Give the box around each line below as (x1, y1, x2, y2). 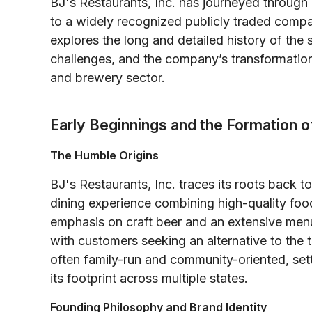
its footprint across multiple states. (50, 270, 248, 286)
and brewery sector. (50, 70, 165, 85)
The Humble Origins (50, 148, 159, 162)
